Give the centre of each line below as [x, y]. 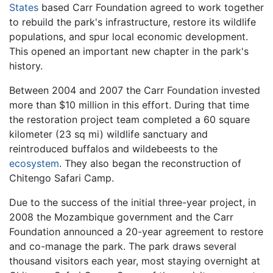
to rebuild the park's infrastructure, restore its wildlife [133, 22]
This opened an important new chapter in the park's [129, 51]
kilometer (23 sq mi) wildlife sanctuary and [108, 134]
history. [26, 66]
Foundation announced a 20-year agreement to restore [136, 231]
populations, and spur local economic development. [129, 36]
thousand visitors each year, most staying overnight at [135, 261]
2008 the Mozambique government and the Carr [121, 217]
